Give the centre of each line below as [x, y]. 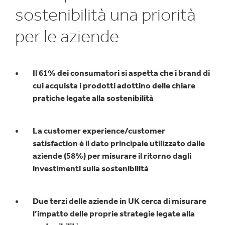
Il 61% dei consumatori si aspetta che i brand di [121, 73]
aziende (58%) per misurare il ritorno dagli [112, 156]
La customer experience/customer [99, 131]
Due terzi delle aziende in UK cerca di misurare [120, 201]
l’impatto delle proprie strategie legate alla [114, 213]
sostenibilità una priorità [105, 14]
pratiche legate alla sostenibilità [95, 98]
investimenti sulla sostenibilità [92, 168]
